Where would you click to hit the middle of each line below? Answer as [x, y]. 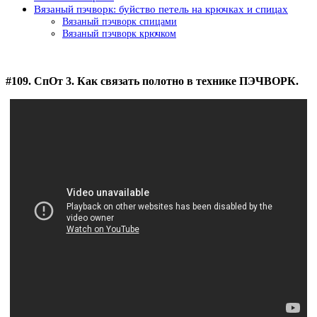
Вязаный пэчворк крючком [119, 33]
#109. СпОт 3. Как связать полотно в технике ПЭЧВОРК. [152, 81]
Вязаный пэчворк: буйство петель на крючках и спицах [161, 9]
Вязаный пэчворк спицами [120, 21]
